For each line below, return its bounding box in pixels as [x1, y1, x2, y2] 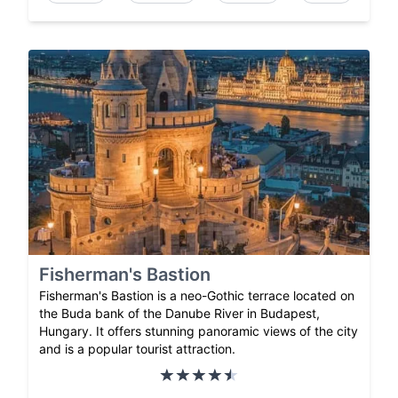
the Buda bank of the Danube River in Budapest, [39, 305, 320, 321]
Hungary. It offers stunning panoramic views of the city [39, 322, 358, 338]
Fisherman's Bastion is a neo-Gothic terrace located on [39, 287, 354, 303]
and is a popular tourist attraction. [39, 340, 235, 356]
